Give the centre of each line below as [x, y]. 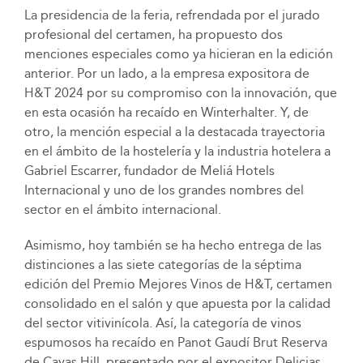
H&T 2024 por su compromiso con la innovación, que [180, 93]
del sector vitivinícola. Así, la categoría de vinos [162, 323]
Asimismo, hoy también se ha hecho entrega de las [173, 246]
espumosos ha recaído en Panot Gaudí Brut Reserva [175, 343]
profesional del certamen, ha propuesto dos [153, 35]
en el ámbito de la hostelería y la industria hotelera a [177, 152]
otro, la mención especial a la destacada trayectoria [174, 132]
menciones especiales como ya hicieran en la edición [178, 54]
